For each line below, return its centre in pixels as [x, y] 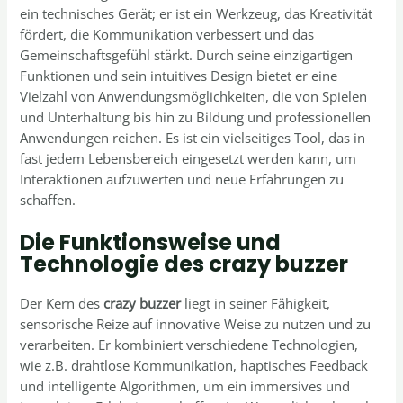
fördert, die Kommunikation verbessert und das [167, 35]
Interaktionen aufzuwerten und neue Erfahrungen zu [182, 179]
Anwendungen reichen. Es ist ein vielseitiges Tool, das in [193, 138]
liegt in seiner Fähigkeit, [256, 303]
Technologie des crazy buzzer [184, 264]
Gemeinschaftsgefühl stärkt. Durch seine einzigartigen [187, 55]
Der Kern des [62, 303]
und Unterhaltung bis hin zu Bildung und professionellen [196, 117]
